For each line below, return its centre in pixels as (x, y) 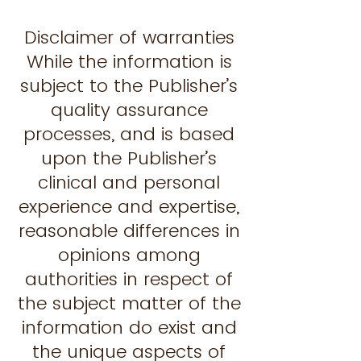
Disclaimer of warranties (129, 37)
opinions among (129, 255)
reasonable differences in (129, 231)
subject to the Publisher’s (129, 86)
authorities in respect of (129, 279)
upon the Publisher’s (129, 158)
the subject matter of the (129, 303)
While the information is (129, 62)
